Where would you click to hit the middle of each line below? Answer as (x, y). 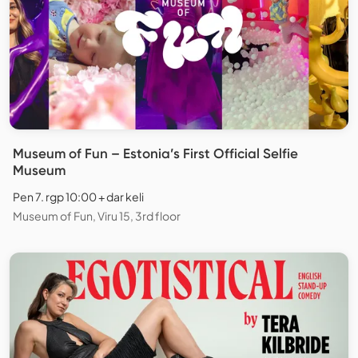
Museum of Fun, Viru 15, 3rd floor (97, 216)
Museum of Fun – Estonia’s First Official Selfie (155, 154)
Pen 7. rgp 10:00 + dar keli (78, 197)
